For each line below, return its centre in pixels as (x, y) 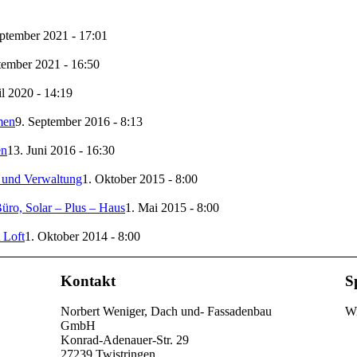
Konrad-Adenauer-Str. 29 (124, 340)
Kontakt (88, 280)
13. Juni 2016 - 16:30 (61, 151)
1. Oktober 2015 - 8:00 (140, 179)
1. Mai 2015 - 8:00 (172, 208)
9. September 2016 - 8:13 (79, 122)
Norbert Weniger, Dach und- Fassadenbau (166, 312)
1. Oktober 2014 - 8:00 (82, 237)
